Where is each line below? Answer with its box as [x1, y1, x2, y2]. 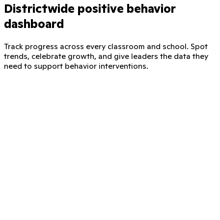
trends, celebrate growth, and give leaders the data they [4, 51, 208, 61]
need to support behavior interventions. [4, 60, 148, 71]
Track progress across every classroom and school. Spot [4, 41, 208, 51]
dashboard [4, 16, 64, 31]
